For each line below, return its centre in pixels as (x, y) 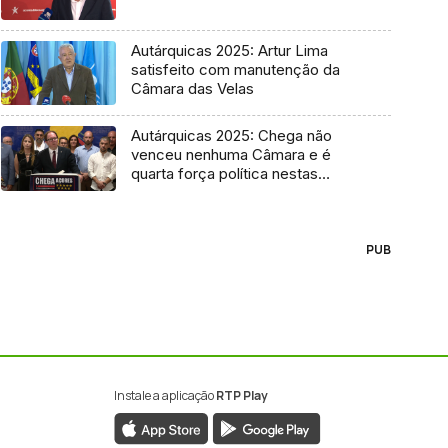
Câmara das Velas (192, 88)
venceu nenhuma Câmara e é (230, 155)
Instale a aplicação (164, 396)
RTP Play (241, 396)
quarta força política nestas (224, 174)
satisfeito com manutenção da (235, 69)
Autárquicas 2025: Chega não (231, 136)
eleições (160, 193)
